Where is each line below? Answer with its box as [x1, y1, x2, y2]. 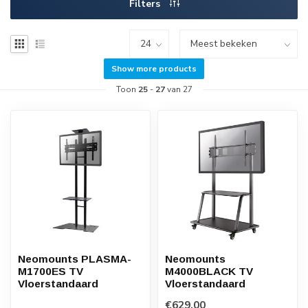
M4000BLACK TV [165, 265, 253, 278]
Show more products [111, 63, 197, 75]
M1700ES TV [18, 265, 83, 278]
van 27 [164, 84, 192, 96]
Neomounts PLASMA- [18, 253, 131, 265]
